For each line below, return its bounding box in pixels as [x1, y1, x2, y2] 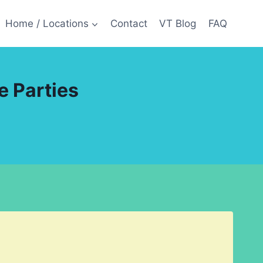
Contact [110, 17, 148, 29]
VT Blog [159, 17, 197, 29]
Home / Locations [5, 17, 89, 29]
